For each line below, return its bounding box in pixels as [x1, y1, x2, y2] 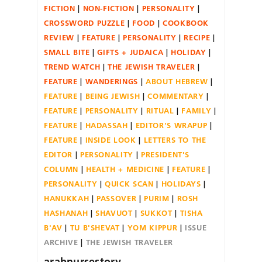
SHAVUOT [95, 208, 133, 218]
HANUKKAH [44, 193, 89, 203]
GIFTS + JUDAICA [97, 47, 164, 57]
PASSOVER [96, 193, 137, 203]
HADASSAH [85, 120, 128, 130]
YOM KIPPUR [127, 222, 178, 232]
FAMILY [181, 105, 212, 115]
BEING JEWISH [85, 91, 140, 101]
